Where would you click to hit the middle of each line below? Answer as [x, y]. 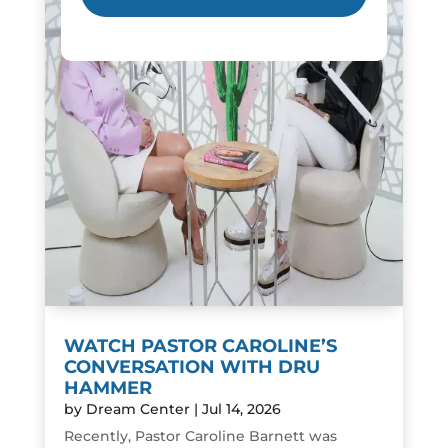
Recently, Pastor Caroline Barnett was [200, 436]
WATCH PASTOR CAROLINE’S [200, 346]
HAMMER [107, 388]
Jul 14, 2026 [241, 409]
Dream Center [137, 409]
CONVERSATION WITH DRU [191, 367]
